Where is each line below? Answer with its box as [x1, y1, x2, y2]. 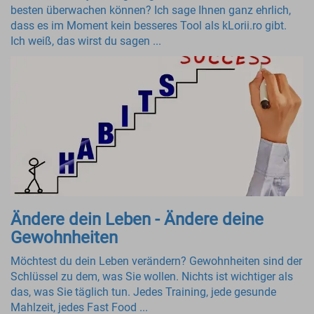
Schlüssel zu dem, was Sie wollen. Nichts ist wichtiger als [11, 270, 293, 283]
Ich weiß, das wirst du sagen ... [11, 34, 161, 48]
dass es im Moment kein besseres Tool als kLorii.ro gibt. [11, 19, 287, 32]
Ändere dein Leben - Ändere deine [11, 210, 264, 229]
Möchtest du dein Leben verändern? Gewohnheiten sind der [11, 254, 302, 268]
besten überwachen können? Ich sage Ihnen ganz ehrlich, [11, 4, 291, 17]
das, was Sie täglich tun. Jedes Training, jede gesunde [11, 285, 276, 299]
